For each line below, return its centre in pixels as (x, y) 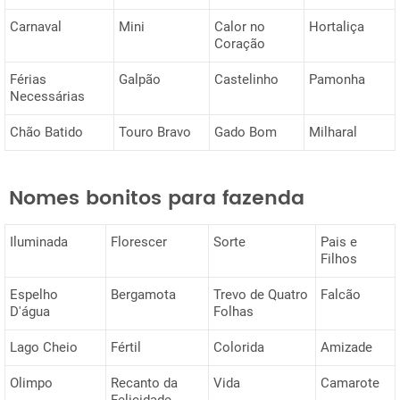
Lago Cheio (44, 347)
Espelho (34, 294)
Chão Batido (46, 132)
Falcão (341, 294)
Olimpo (31, 383)
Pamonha (337, 79)
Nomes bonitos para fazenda (157, 199)
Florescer (139, 242)
